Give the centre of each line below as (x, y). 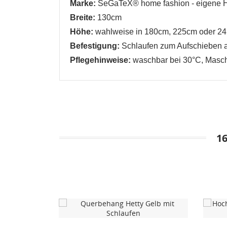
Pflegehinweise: (100, 60)
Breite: (83, 17)
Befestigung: (95, 46)
